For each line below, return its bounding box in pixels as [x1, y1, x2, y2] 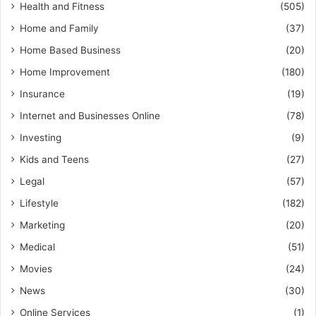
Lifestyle [20, 197, 59, 209]
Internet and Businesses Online [20, 110, 160, 121]
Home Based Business [20, 44, 121, 56]
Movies [20, 263, 52, 274]
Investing [20, 132, 61, 143]
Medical [20, 241, 55, 253]
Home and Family [20, 23, 99, 34]
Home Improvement [20, 66, 110, 78]
